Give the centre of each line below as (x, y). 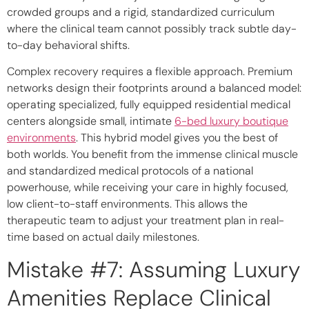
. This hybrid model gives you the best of (177, 138)
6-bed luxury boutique (231, 121)
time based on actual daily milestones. (103, 237)
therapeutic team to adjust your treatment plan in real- (146, 221)
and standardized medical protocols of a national (130, 171)
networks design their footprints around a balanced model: (154, 88)
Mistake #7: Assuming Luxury (153, 269)
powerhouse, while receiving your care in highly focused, (148, 188)
